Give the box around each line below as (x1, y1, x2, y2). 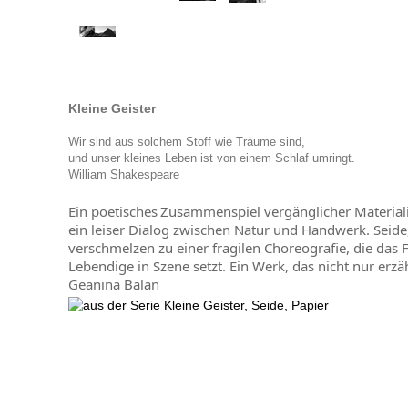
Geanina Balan (67, 275, 159, 293)
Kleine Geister (67, 101, 156, 116)
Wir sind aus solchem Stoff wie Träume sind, (67, 135, 305, 148)
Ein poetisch (67, 202, 144, 220)
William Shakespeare (67, 168, 179, 181)
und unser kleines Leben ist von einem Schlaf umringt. (67, 151, 355, 165)
